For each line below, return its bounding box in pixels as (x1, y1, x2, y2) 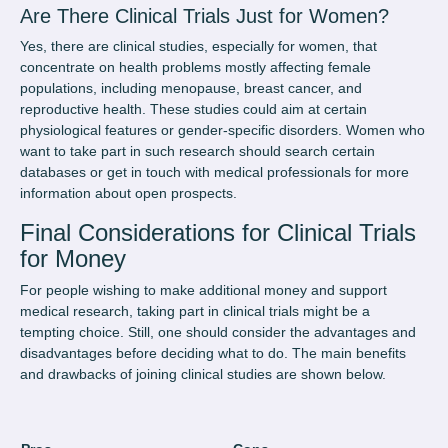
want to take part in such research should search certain (20, 143, 375, 160)
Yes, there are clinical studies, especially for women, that (20, 38, 377, 55)
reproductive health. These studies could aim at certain (20, 101, 367, 118)
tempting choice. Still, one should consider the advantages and (20, 324, 416, 341)
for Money (20, 245, 126, 273)
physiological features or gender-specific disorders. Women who (20, 122, 425, 139)
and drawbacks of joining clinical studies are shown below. (20, 366, 386, 383)
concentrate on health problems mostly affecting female (20, 59, 371, 76)
